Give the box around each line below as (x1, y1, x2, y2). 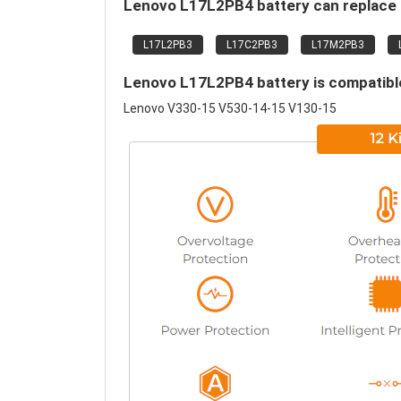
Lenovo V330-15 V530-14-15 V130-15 (124, 101, 337, 115)
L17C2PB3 (226, 38, 277, 51)
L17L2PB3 (143, 38, 192, 51)
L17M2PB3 (311, 38, 364, 51)
